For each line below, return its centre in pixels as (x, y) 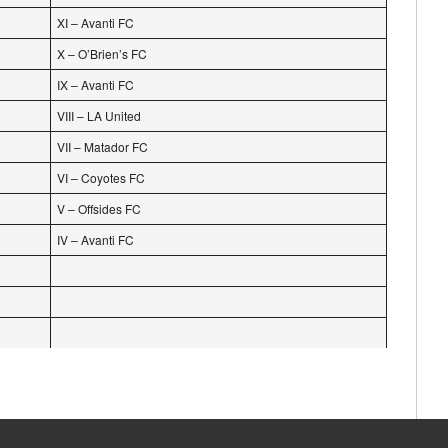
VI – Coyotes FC (101, 177)
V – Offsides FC (99, 208)
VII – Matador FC (102, 146)
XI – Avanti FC (95, 22)
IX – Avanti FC (95, 84)
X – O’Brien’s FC (102, 53)
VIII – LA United (99, 115)
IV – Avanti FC (95, 239)
